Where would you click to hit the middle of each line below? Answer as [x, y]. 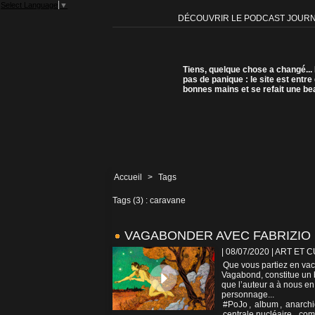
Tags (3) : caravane [149, 201]
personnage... [248, 295]
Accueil [128, 178]
